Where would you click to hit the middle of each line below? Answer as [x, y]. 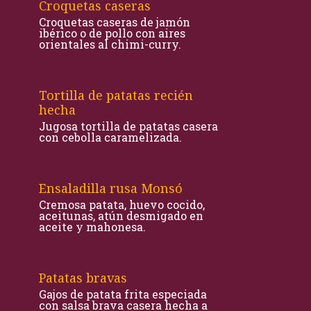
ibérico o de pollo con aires [112, 33]
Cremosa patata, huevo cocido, [122, 204]
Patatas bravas [83, 278]
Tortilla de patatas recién [116, 95]
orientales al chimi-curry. [110, 44]
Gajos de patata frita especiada [123, 294]
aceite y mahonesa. [92, 227]
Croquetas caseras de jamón [115, 22]
